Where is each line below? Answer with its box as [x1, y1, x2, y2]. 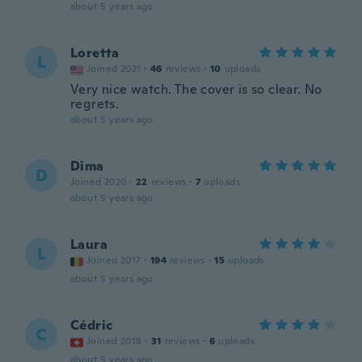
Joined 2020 [70, 175, 127, 188]
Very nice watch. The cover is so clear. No [70, 81, 322, 98]
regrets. [70, 95, 120, 112]
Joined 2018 [86, 335, 142, 347]
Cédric [70, 317, 113, 334]
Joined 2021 [86, 62, 141, 75]
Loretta [70, 44, 120, 61]
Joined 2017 [86, 254, 141, 267]
